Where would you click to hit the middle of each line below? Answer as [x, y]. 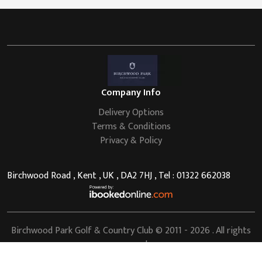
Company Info [131, 92]
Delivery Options [131, 112]
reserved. [131, 244]
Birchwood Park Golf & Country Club [82, 230]
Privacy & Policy [131, 140]
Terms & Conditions [131, 126]
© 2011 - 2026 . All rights [202, 230]
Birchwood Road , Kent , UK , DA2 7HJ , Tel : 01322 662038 [119, 175]
